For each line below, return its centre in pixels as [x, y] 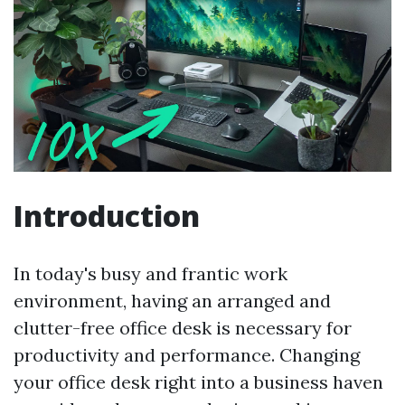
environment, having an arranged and [172, 301]
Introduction [107, 216]
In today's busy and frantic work [151, 274]
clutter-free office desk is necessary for [183, 328]
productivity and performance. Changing [187, 355]
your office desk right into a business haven [198, 382]
